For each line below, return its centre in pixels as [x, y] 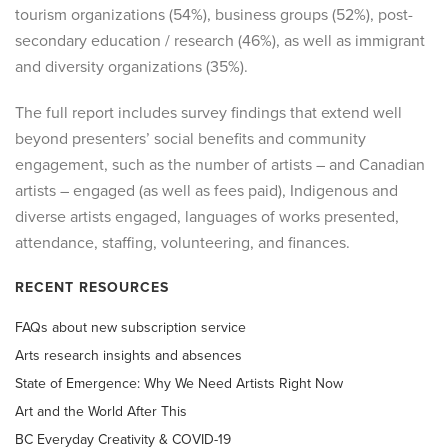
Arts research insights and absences [128, 355]
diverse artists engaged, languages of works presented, [207, 217]
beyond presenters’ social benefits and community [190, 139]
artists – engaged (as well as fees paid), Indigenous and [206, 191]
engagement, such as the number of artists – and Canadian [220, 165]
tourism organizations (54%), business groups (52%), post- [214, 15]
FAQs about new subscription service [130, 327]
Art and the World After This [101, 411]
